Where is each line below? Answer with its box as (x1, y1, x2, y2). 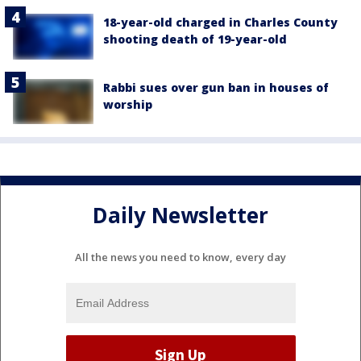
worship (103, 96, 152, 112)
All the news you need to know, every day (75, 249, 286, 264)
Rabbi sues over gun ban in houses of (103, 79, 329, 95)
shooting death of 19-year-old (103, 31, 287, 48)
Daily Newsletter (93, 201, 268, 230)
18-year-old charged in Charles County (103, 15, 338, 31)
